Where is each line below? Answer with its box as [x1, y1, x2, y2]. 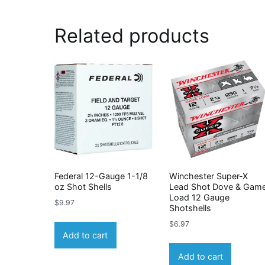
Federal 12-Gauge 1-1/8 [54, 170, 148, 181]
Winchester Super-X [169, 170, 248, 181]
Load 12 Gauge [169, 192, 230, 202]
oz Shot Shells [54, 181, 112, 192]
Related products [54, 24, 209, 47]
